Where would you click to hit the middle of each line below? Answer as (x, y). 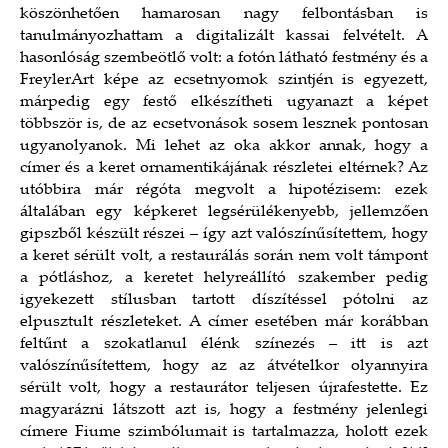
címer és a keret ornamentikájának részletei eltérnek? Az (224, 168)
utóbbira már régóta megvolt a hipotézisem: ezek (224, 190)
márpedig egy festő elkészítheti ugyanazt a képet (224, 102)
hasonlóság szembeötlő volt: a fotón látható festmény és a (224, 58)
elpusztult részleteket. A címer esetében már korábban (224, 322)
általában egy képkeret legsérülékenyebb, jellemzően (224, 212)
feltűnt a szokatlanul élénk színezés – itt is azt (224, 344)
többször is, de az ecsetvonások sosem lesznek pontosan (224, 124)
